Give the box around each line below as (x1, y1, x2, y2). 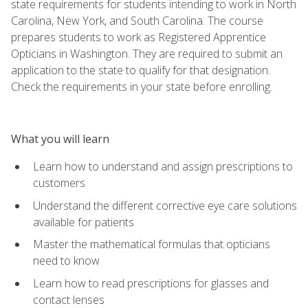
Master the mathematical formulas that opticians (33, 236, 270, 252)
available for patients (33, 214, 134, 230)
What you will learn (11, 131, 109, 146)
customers (33, 175, 85, 190)
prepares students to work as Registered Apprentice (11, 29, 266, 45)
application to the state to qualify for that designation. (11, 62, 270, 78)
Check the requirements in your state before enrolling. (11, 78, 272, 94)
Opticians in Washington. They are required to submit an (11, 45, 283, 61)
